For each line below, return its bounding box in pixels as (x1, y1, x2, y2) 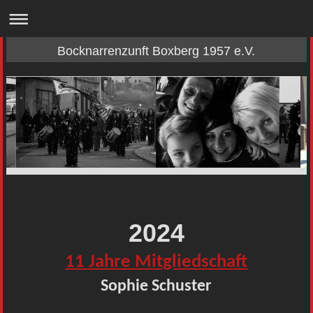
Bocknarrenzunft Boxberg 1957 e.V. (57, 43, 256, 58)
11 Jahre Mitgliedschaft (65, 252, 248, 272)
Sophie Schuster (101, 277, 212, 295)
